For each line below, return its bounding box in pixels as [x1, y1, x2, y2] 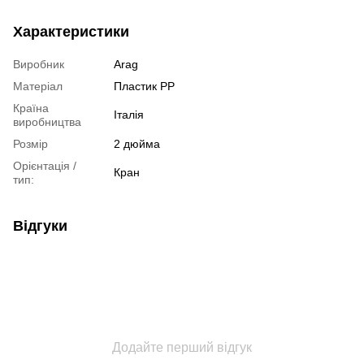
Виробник [13, 57, 64, 71]
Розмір [13, 136, 48, 150]
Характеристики [13, 23, 129, 40]
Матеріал [13, 79, 63, 93]
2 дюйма [114, 136, 160, 150]
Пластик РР [114, 79, 175, 93]
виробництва [13, 115, 81, 128]
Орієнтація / [13, 158, 76, 172]
